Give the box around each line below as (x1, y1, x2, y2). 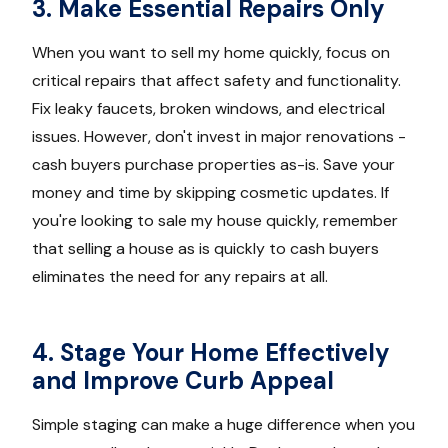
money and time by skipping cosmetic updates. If (32, 182, 389, 204)
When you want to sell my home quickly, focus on (32, 42, 390, 64)
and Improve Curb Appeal (32, 365, 334, 397)
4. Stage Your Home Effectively (32, 337, 390, 369)
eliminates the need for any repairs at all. (32, 266, 328, 288)
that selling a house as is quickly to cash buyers (32, 238, 379, 260)
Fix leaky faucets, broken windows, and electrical (32, 98, 385, 120)
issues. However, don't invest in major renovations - (32, 126, 406, 148)
